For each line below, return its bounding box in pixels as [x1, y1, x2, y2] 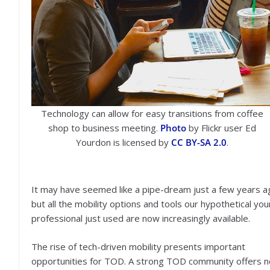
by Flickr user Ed [186, 121, 256, 134]
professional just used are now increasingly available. [31, 212, 250, 224]
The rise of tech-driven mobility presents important [31, 240, 245, 253]
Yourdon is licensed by [75, 136, 171, 148]
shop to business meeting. [48, 121, 160, 134]
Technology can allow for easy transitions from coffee [40, 107, 263, 119]
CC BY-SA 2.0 [171, 136, 227, 148]
